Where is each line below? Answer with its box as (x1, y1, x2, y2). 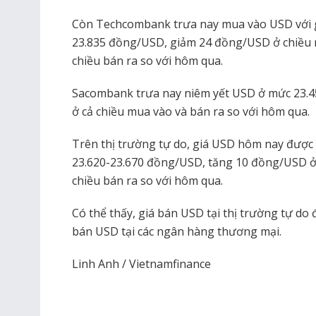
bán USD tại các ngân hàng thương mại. (72, 224, 281, 240)
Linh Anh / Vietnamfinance (72, 256, 211, 272)
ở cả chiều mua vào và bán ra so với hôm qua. (72, 104, 310, 120)
